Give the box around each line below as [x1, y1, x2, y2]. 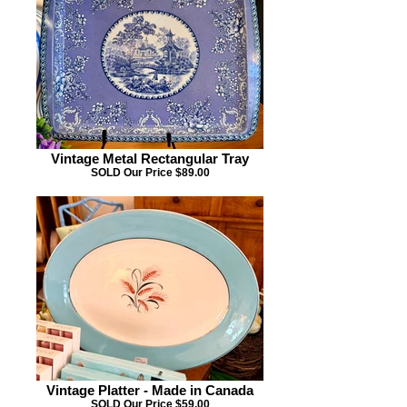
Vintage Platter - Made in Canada [46, 382, 253, 398]
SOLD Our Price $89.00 [90, 166, 210, 178]
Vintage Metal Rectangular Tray [51, 151, 249, 166]
